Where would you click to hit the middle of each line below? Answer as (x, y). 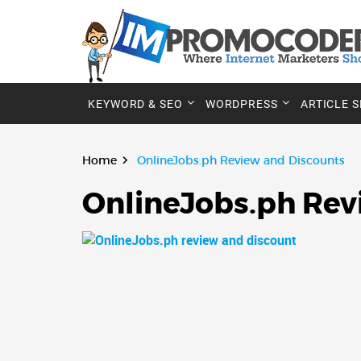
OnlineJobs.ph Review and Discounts (239, 160)
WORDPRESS (241, 104)
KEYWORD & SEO (135, 104)
